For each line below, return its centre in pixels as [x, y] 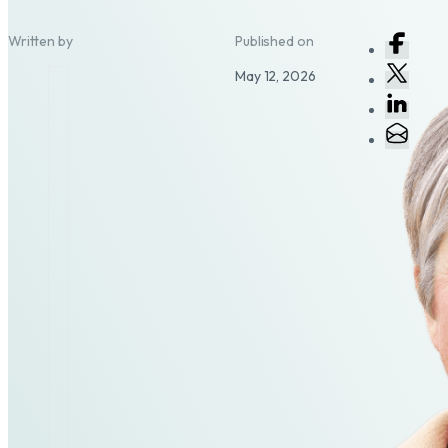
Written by [40, 40]
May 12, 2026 [275, 75]
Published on [274, 40]
